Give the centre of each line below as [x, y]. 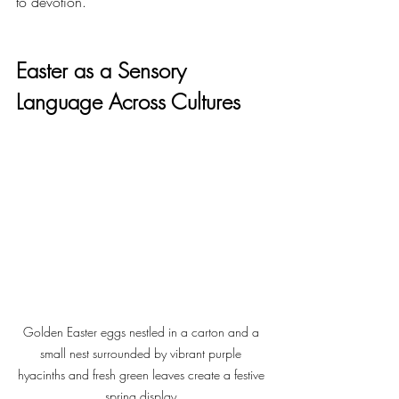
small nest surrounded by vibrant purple [142, 354]
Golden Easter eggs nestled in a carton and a [142, 332]
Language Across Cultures [128, 101]
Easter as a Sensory [104, 70]
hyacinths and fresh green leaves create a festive [142, 375]
